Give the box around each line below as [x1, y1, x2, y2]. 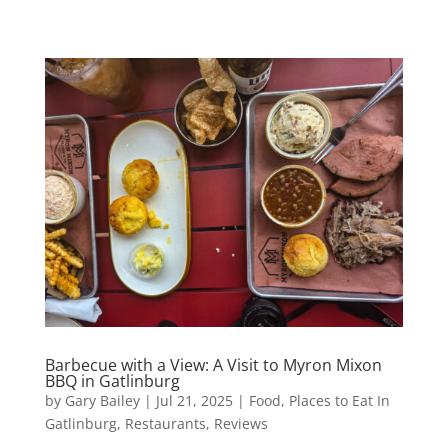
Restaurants [124, 413, 206, 433]
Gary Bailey [64, 390, 140, 410]
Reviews [213, 413, 268, 433]
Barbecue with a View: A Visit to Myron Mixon [44, 353, 382, 376]
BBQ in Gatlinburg [44, 369, 180, 392]
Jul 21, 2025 [155, 390, 233, 410]
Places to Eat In [288, 390, 390, 410]
